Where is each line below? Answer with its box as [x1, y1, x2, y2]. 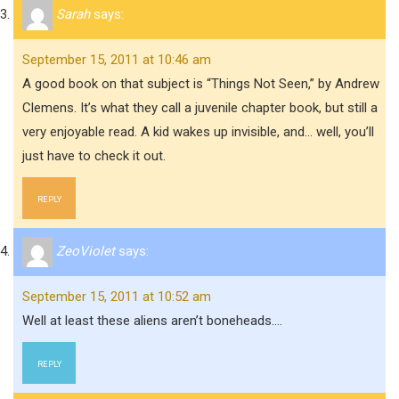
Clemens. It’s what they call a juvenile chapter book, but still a [22, 100, 378, 116]
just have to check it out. [22, 148, 166, 164]
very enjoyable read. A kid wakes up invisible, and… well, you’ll [22, 124, 374, 140]
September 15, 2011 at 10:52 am [22, 289, 211, 305]
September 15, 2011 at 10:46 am [22, 52, 211, 68]
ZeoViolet [56, 242, 115, 259]
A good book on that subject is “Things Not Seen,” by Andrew [22, 76, 379, 92]
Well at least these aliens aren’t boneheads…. [22, 313, 282, 329]
